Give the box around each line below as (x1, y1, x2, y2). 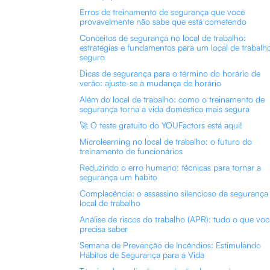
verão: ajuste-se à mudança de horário (80, 78, 221, 88)
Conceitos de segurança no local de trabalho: (80, 33, 246, 43)
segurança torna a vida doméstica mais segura (80, 104, 250, 114)
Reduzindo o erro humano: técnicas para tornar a (80, 162, 261, 172)
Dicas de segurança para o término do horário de (80, 68, 260, 78)
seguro (80, 52, 105, 62)
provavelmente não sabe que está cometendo (80, 16, 246, 27)
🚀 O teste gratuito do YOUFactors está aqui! (80, 120, 242, 130)
